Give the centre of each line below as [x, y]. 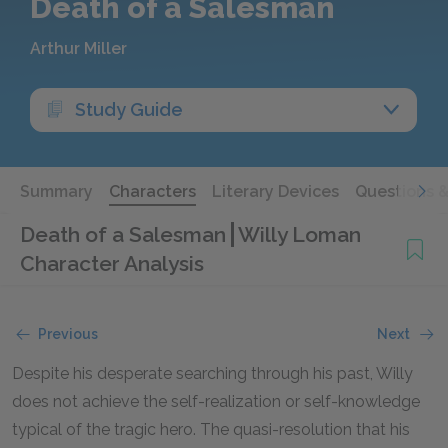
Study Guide [129, 109]
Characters [152, 191]
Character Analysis [112, 263]
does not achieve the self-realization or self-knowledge [216, 401]
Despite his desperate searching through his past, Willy [212, 373]
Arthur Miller [78, 48]
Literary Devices [275, 191]
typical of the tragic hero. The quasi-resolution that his [211, 429]
